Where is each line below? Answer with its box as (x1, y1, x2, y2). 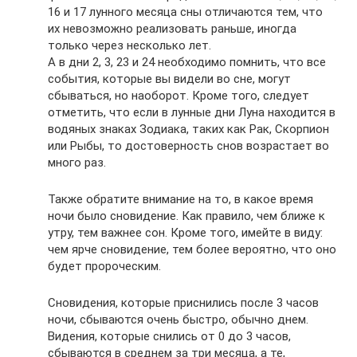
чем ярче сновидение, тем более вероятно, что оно (48, 241, 336, 257)
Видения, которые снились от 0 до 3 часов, (48, 328, 291, 343)
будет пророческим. (48, 258, 161, 273)
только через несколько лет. (48, 37, 211, 53)
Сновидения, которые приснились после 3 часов (48, 295, 319, 310)
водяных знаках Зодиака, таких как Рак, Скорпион (48, 121, 329, 136)
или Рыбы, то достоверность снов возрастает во (48, 138, 329, 153)
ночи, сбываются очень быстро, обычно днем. (48, 312, 308, 327)
